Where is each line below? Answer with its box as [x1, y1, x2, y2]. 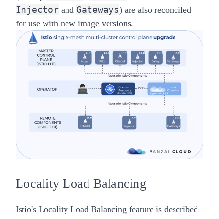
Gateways [76, 4, 119, 15]
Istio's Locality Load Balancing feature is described [16, 204, 198, 214]
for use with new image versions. [16, 19, 133, 29]
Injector [16, 4, 59, 15]
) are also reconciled [119, 5, 191, 15]
